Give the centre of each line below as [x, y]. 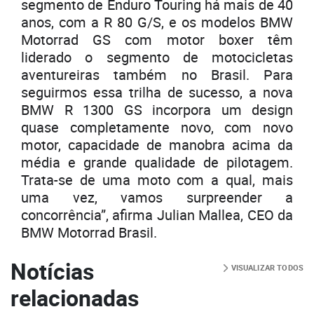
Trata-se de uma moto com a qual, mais [157, 179]
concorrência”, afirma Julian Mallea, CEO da [157, 214]
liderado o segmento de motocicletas [157, 57]
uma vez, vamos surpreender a [157, 197]
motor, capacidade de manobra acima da [157, 144]
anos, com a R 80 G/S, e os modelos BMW [157, 22]
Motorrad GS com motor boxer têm [157, 39]
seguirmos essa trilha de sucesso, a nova [157, 92]
